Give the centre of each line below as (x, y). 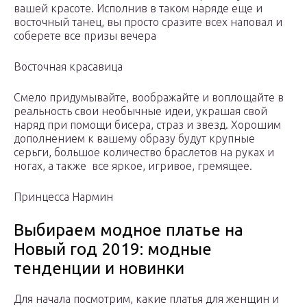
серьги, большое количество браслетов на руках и (144, 152)
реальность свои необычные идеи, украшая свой (140, 111)
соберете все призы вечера (85, 36)
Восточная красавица (68, 67)
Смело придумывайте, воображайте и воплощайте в (149, 98)
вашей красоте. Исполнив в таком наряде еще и (138, 9)
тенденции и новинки (99, 269)
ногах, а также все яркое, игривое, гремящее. (133, 166)
